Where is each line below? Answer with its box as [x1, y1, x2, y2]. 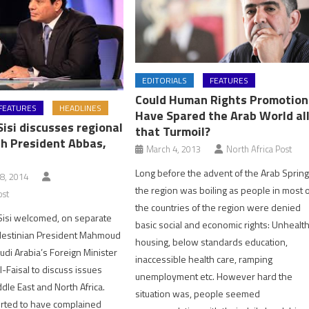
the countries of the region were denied [135, 199, 301, 215]
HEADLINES [59, 101, 101, 115]
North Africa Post [226, 141, 292, 156]
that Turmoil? [135, 121, 211, 141]
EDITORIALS [142, 73, 188, 87]
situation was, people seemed [135, 286, 261, 301]
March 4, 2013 [146, 141, 201, 156]
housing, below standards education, [135, 234, 288, 249]
